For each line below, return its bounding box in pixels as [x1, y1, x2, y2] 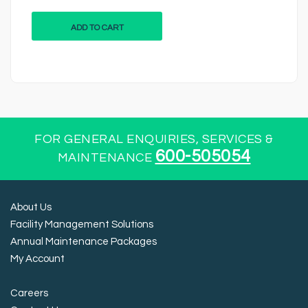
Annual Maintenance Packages [10, 236, 157, 247]
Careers [10, 288, 48, 299]
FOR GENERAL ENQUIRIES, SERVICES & [34, 133, 274, 146]
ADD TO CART [70, 23, 124, 33]
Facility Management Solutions [10, 219, 153, 230]
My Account [10, 254, 65, 265]
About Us [10, 202, 52, 213]
